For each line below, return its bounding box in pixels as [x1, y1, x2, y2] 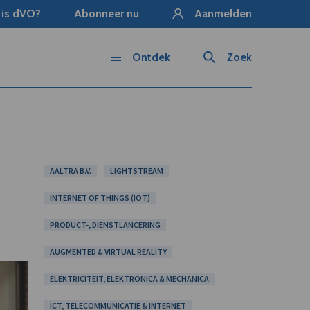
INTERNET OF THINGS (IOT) [49, 192, 150, 203]
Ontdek [131, 51, 170, 64]
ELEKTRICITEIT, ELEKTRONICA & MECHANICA [49, 273, 209, 284]
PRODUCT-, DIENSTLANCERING [49, 219, 161, 230]
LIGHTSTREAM [109, 165, 163, 176]
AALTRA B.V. [49, 165, 91, 176]
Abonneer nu [73, 7, 139, 20]
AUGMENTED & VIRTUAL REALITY [49, 246, 167, 257]
